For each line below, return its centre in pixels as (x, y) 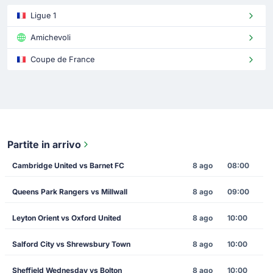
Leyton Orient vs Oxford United (67, 218)
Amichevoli (51, 37)
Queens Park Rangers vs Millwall (70, 192)
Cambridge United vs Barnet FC (68, 165)
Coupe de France (62, 59)
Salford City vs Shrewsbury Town (71, 244)
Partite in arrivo (44, 144)
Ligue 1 (43, 16)
